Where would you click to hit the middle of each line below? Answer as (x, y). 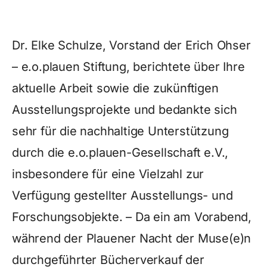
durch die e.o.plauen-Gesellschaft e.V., (120, 153)
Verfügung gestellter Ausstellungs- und (122, 195)
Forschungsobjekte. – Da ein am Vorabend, (132, 217)
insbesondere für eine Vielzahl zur (108, 174)
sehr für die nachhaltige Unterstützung (120, 131)
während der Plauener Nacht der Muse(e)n (132, 238)
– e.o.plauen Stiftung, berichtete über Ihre (128, 67)
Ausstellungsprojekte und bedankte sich (125, 110)
